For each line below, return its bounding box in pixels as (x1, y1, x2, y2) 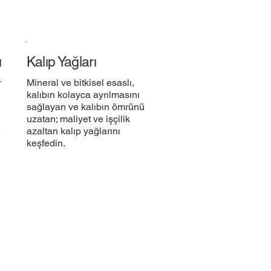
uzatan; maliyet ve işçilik (27, 113, 131, 125)
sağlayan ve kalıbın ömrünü (27, 100, 145, 113)
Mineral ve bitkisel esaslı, (27, 76, 135, 88)
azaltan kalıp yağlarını (27, 125, 121, 137)
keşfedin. (27, 137, 66, 149)
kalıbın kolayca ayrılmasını (27, 88, 140, 100)
